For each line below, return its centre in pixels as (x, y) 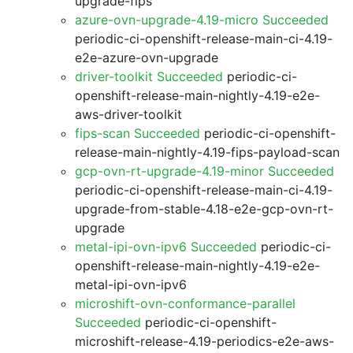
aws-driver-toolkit (128, 114)
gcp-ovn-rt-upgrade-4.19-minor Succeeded (204, 171)
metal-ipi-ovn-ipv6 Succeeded (166, 247)
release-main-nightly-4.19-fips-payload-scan (207, 152)
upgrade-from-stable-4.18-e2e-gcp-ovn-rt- (204, 209)
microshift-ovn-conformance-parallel (185, 303)
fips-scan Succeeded (137, 133)
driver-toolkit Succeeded (149, 76)
